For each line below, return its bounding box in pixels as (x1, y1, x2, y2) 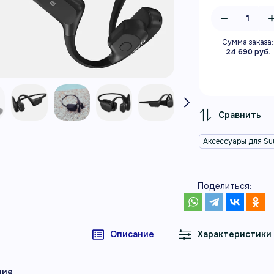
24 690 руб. (225, 46, 270, 57)
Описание (110, 229, 154, 240)
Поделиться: (197, 180, 251, 192)
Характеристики (197, 229, 272, 240)
